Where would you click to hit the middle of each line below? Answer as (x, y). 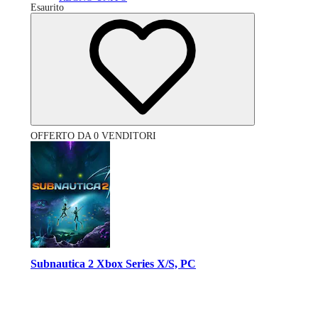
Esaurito (47, 7)
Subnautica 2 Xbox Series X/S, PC (113, 264)
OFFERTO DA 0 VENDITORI (93, 136)
